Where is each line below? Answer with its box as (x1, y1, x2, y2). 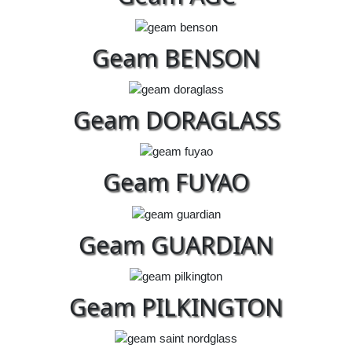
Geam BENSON (92, 41, 260, 74)
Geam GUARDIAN (79, 228, 273, 261)
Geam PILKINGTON (69, 291, 283, 324)
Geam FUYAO (103, 166, 249, 199)
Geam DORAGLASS (72, 104, 280, 137)
